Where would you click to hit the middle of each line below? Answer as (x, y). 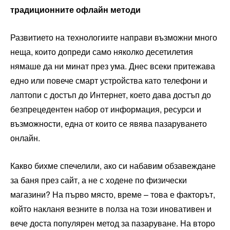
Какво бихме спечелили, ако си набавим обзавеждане (113, 165)
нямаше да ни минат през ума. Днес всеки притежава (113, 66)
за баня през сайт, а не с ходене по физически (99, 180)
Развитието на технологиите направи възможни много (114, 37)
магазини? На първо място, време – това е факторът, (113, 194)
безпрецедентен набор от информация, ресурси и (106, 109)
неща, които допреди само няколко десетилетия (102, 51)
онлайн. (25, 138)
